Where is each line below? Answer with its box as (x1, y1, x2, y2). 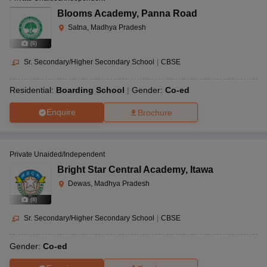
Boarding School (56, 85, 125, 95)
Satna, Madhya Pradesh (68, 23, 146, 32)
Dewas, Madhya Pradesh (68, 179, 150, 188)
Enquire (46, 107, 76, 117)
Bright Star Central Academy (57, 164, 185, 175)
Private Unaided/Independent (10, 150, 105, 159)
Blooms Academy (57, 8, 136, 19)
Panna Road (141, 8, 197, 19)
